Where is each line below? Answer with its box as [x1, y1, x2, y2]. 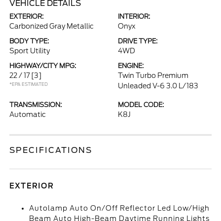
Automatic [9, 110, 46, 118]
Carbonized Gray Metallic [9, 22, 94, 30]
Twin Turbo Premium [118, 72, 188, 79]
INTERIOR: [118, 13, 150, 20]
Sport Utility [9, 47, 50, 55]
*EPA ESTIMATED [9, 81, 48, 87]
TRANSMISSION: [9, 101, 62, 109]
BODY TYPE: [9, 37, 49, 45]
